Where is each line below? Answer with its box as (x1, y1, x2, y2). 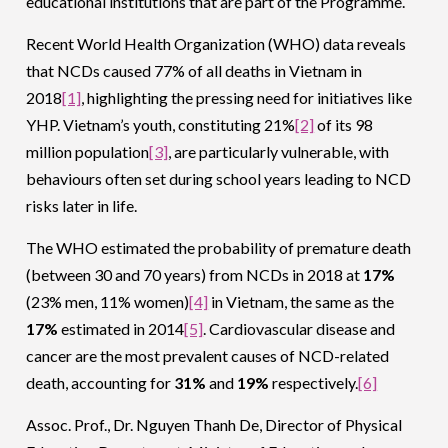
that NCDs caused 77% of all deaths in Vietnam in (26, 61, 363, 81)
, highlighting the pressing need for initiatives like (81, 88, 413, 108)
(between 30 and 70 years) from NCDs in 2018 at (26, 265, 364, 285)
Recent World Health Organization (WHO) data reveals (26, 34, 407, 54)
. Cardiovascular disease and (203, 319, 396, 339)
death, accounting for (26, 373, 175, 393)
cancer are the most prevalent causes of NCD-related (26, 346, 390, 366)
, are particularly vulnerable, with (168, 142, 390, 162)
